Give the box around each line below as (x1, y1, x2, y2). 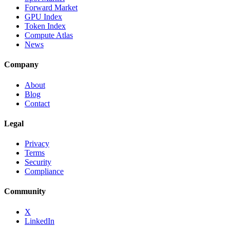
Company (4, 60, 39, 69)
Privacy (25, 139, 49, 148)
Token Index (25, 21, 66, 30)
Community (4, 187, 46, 196)
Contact (25, 99, 50, 108)
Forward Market (25, 3, 78, 12)
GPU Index (25, 12, 62, 21)
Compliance (25, 167, 64, 176)
